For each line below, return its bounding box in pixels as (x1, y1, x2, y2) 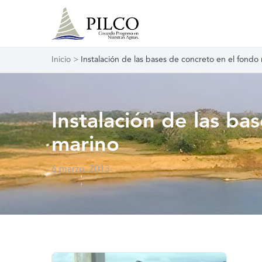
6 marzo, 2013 (51, 165, 110, 174)
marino (51, 135, 119, 156)
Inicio (51, 56, 71, 64)
